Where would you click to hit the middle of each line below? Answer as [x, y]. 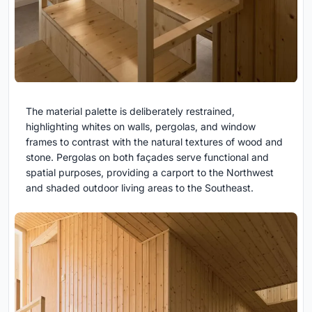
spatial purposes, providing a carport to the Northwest [150, 172]
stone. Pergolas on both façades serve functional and [147, 157]
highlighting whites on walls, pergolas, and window [141, 126]
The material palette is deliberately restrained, [130, 111]
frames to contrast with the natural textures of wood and [154, 141]
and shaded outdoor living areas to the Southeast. [140, 187]
